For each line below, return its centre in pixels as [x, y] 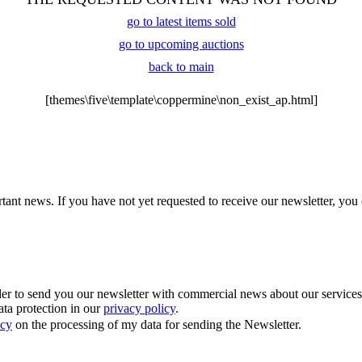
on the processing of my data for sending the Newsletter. [157, 325]
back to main [181, 66]
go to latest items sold [181, 21]
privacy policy [139, 309]
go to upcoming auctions [181, 44]
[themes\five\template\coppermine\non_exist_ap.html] [181, 99]
